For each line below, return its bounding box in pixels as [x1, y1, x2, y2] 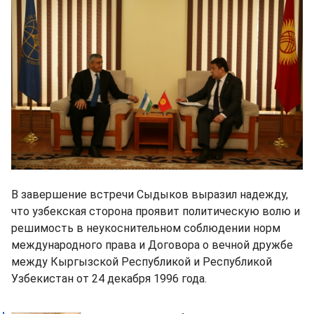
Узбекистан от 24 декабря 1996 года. [11, 272, 207, 286]
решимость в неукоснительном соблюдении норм [11, 221, 280, 235]
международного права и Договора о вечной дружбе [11, 238, 293, 252]
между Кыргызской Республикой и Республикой [11, 255, 272, 269]
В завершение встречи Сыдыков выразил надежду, [11, 188, 288, 202]
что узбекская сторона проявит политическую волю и [11, 205, 300, 219]
